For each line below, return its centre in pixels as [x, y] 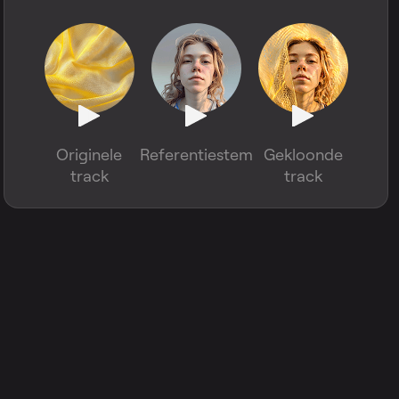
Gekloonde [303, 154]
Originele [89, 154]
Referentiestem [196, 154]
